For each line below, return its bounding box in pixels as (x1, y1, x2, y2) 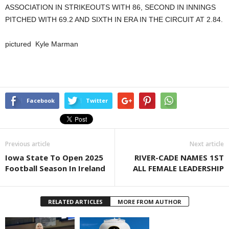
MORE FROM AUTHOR (117, 198, 181, 205)
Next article (190, 140, 224, 148)
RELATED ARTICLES (48, 198, 103, 205)
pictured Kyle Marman (5, 40, 78, 48)
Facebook (27, 97, 55, 104)
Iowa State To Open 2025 (5, 152, 103, 163)
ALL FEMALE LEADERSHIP (133, 163, 224, 173)
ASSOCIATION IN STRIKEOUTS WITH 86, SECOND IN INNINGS (5, 3, 216, 11)
